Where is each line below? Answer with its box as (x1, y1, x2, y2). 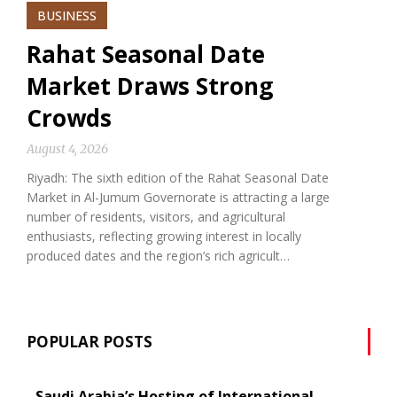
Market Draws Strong (27, 70, 273, 102)
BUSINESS (37, 7, 97, 24)
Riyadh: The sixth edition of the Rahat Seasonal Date (27, 169, 329, 186)
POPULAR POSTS (27, 331, 152, 352)
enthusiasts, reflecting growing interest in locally (27, 228, 301, 245)
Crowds (27, 102, 112, 134)
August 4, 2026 (27, 141, 108, 157)
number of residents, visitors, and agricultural (27, 208, 285, 225)
